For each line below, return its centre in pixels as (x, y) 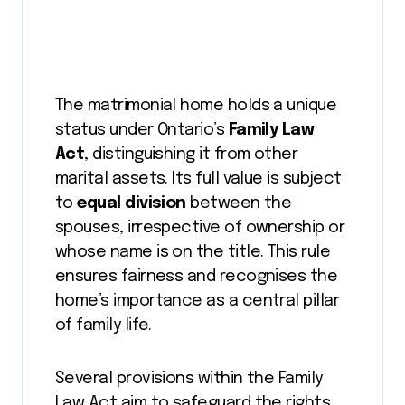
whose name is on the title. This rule (193, 252)
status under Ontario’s (142, 130)
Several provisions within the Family (189, 379)
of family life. (104, 325)
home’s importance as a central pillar (198, 301)
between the (239, 203)
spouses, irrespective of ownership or (200, 228)
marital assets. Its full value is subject (198, 179)
